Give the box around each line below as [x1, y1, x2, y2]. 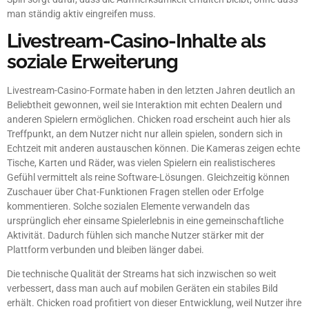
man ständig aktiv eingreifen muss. [7, 8, 156, 19]
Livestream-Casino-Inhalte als [7, 29, 266, 52]
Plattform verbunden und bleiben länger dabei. [7, 243, 204, 255]
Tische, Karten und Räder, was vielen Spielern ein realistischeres [7, 157, 275, 168]
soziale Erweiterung [7, 50, 178, 73]
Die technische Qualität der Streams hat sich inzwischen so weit [7, 268, 277, 280]
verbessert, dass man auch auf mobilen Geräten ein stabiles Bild [7, 283, 278, 295]
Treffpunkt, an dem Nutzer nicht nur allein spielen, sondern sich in [7, 128, 283, 139]
